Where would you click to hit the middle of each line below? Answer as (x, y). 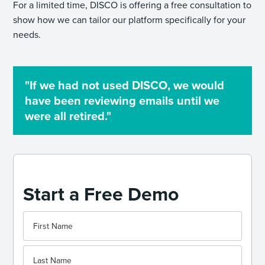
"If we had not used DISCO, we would (124, 85)
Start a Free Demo (101, 194)
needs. (27, 35)
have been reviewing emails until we (122, 101)
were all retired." (68, 116)
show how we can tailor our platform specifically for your (130, 20)
